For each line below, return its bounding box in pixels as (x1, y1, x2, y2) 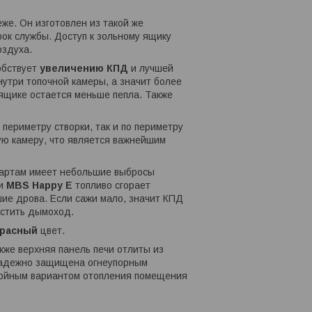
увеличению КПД (40, 63, 128, 75)
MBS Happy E (6, 180, 72, 192)
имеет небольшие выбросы (29, 166, 155, 178)
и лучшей (128, 63, 173, 75)
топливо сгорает (72, 180, 150, 192)
